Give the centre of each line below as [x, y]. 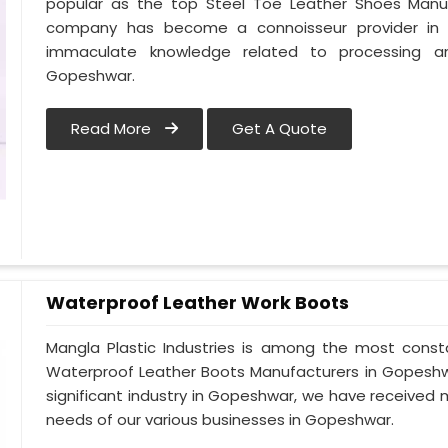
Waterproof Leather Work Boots [198, 302]
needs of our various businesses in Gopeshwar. [220, 420]
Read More [113, 129]
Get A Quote [280, 129]
